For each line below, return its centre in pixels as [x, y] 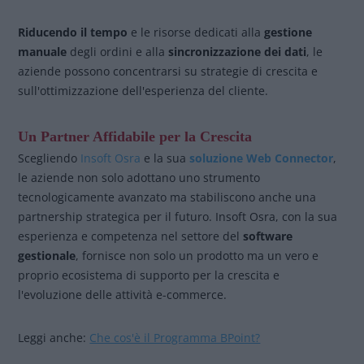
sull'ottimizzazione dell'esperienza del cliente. [143, 91]
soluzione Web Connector [262, 158]
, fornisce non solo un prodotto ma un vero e [197, 256]
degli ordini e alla [118, 52]
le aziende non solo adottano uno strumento [139, 178]
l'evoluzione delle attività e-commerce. [123, 295]
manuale [43, 52]
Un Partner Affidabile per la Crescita [135, 136]
